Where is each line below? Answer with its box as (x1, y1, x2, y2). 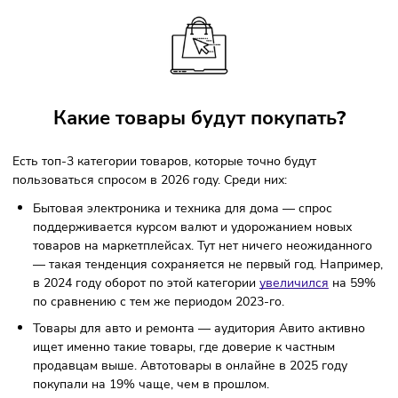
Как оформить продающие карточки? (67, 43, 312, 63)
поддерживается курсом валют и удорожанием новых (36, 374, 391, 394)
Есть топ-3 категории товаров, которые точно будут (13, 301, 352, 322)
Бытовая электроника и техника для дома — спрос (36, 354, 370, 374)
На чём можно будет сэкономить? (67, 5, 288, 26)
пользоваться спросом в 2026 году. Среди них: (13, 322, 323, 343)
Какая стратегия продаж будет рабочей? (67, 80, 336, 100)
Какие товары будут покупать (59, 249, 374, 280)
